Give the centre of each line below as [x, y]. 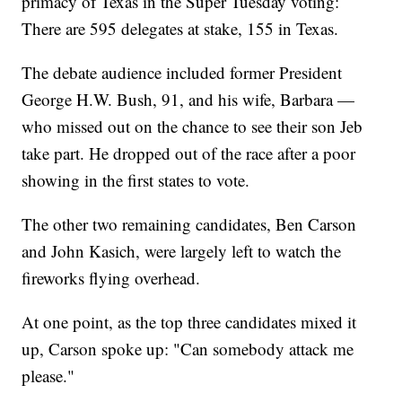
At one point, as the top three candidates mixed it [189, 322]
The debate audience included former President [182, 73]
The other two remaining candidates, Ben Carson [189, 224]
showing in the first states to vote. [136, 180]
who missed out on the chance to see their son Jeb [192, 127]
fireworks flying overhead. [111, 278]
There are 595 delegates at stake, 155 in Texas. [180, 29]
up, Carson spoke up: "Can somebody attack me [188, 349]
